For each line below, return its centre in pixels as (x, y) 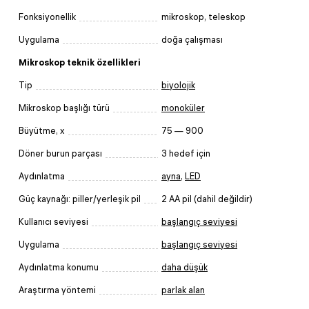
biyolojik (178, 85)
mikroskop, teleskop (203, 17)
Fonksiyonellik (47, 17)
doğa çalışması (192, 39)
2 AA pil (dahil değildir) (207, 199)
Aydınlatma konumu (59, 267)
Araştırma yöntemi (57, 290)
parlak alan (183, 290)
